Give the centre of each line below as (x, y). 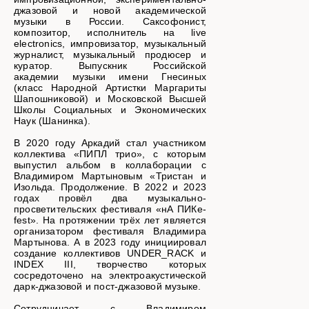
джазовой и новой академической (110, 11)
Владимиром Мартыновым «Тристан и (110, 176)
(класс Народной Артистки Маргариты (110, 88)
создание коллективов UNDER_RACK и (110, 253)
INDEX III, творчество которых (110, 265)
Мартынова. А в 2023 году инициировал (110, 242)
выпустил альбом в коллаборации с (110, 165)
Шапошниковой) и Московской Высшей (110, 99)
